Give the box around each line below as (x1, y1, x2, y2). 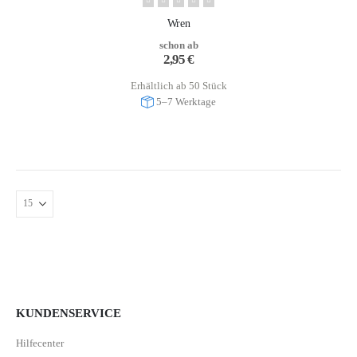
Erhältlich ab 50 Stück (130, 80, 227, 92)
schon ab (159, 39, 198, 52)
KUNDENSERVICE (16, 306, 121, 320)
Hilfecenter (16, 336, 64, 349)
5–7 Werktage (156, 96, 217, 108)
